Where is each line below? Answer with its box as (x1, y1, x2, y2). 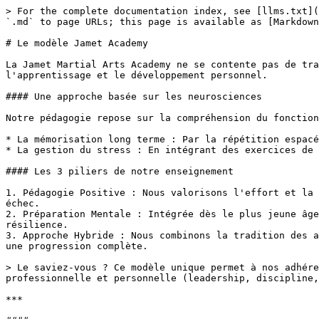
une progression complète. (6, 241, 148, 251)
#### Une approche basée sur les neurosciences (6, 91, 262, 102)
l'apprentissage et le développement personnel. (6, 70, 268, 80)
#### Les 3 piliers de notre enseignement (6, 166, 234, 177)
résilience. (6, 219, 68, 230)
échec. (6, 198, 40, 209)
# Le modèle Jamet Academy (6, 38, 148, 48)
